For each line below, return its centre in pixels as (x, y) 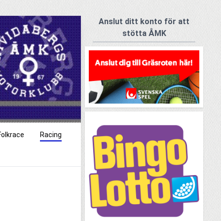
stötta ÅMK (144, 33)
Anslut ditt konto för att (144, 21)
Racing (51, 135)
